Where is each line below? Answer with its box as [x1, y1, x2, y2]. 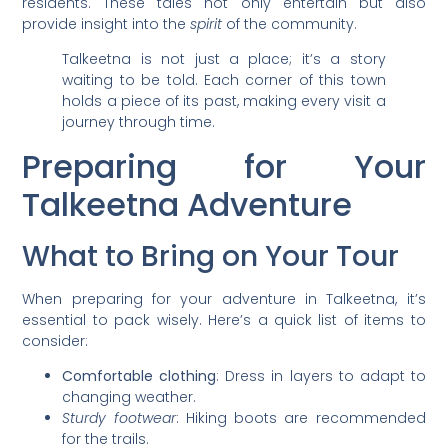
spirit [190, 14, 223, 35]
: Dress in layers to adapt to [216, 366, 426, 387]
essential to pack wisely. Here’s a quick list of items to [22, 309, 426, 330]
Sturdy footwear [62, 408, 176, 429]
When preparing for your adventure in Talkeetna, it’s [22, 288, 426, 309]
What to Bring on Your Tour [22, 236, 400, 276]
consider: [22, 330, 89, 351]
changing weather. [62, 387, 197, 408]
